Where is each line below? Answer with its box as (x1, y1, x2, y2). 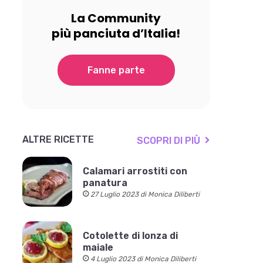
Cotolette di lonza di (82, 230, 178, 241)
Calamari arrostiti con (82, 165, 187, 177)
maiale (82, 241, 113, 253)
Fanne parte (87, 65, 145, 76)
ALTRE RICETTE (22, 134, 94, 145)
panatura (82, 177, 127, 188)
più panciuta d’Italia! (52, 25, 181, 42)
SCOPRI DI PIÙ (136, 135, 200, 146)
